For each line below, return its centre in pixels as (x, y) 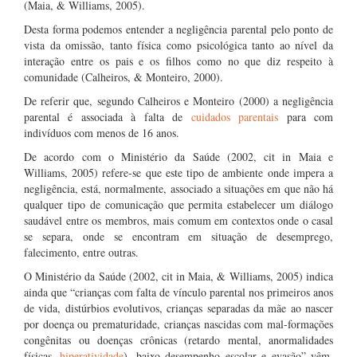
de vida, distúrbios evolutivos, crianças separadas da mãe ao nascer (178, 308)
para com (306, 117)
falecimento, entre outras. (81, 252)
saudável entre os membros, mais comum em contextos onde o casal (178, 220)
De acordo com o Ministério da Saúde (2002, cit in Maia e (178, 157)
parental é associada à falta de (108, 117)
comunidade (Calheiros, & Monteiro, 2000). (124, 77)
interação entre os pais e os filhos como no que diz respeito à (178, 61)
